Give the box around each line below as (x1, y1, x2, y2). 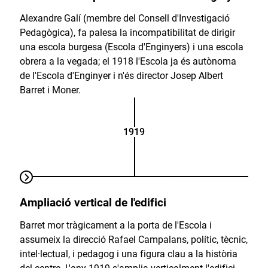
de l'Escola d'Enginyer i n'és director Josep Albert (19, 70, 223, 82)
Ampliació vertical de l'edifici (19, 196, 166, 209)
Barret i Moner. (19, 84, 81, 96)
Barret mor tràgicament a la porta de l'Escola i (19, 220, 212, 232)
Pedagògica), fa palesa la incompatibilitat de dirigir (19, 27, 235, 39)
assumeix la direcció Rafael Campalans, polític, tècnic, (19, 234, 248, 246)
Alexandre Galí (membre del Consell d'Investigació (19, 13, 230, 25)
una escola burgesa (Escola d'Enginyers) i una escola (19, 41, 243, 53)
